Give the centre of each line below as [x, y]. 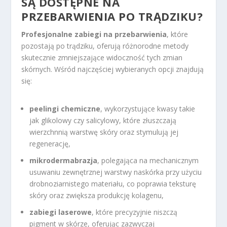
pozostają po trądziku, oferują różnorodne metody [105, 46]
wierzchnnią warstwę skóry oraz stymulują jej [104, 132]
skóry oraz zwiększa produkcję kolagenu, [97, 195]
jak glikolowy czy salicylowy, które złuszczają [103, 120]
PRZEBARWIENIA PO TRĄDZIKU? [112, 16]
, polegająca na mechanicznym [148, 160]
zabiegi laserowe [61, 212]
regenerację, [50, 143]
